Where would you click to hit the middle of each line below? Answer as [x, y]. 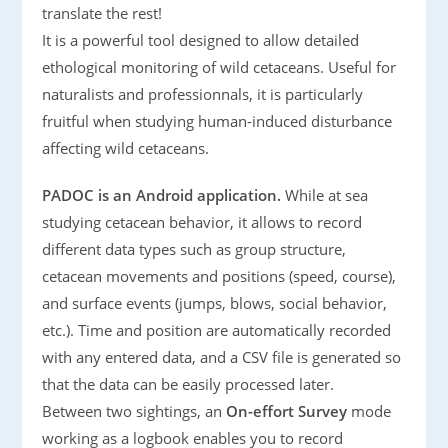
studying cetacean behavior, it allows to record [202, 222]
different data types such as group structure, [194, 249]
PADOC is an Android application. [162, 195]
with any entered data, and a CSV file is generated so [222, 357]
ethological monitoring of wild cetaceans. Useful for [219, 67]
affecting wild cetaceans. [126, 148]
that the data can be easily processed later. [188, 384]
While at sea [325, 195]
